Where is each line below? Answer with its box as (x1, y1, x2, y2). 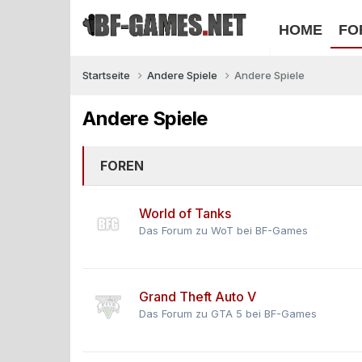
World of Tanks (139, 205, 231, 221)
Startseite (82, 69, 133, 82)
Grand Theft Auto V (139, 288, 256, 305)
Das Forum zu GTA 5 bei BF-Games (139, 307, 317, 320)
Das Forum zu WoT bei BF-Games (139, 224, 308, 237)
